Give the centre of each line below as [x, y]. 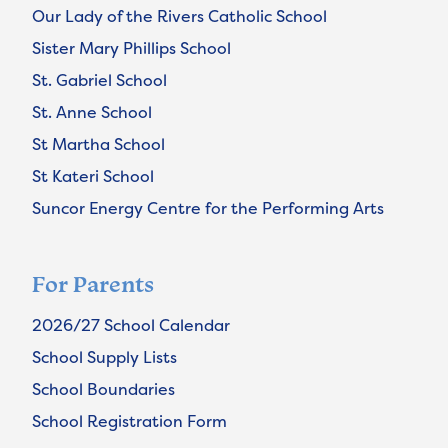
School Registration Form [129, 421]
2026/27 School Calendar [131, 325]
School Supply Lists [104, 357]
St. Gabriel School [99, 80]
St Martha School [98, 144]
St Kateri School [93, 176]
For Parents [93, 284]
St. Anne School [92, 112]
